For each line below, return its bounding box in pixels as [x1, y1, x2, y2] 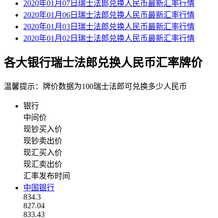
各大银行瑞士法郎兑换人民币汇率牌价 [4, 56, 202, 70]
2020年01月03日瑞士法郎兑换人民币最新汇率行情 [23, 22, 195, 31]
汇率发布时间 [23, 172, 70, 181]
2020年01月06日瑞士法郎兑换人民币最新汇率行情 [23, 11, 195, 19]
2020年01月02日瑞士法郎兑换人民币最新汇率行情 [23, 34, 195, 43]
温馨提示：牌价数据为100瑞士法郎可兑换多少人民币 [4, 82, 187, 91]
